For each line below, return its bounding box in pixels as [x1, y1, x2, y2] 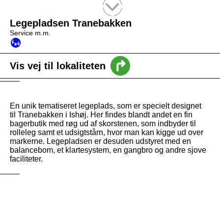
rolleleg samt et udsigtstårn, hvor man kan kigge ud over [10, 128, 203, 137]
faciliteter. [10, 155, 43, 163]
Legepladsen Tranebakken [10, 18, 132, 28]
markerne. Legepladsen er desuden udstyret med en [10, 137, 191, 145]
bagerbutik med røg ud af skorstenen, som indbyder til [10, 119, 196, 128]
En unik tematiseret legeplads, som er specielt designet [10, 102, 201, 110]
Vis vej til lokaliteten [10, 60, 106, 71]
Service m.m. [10, 29, 51, 37]
